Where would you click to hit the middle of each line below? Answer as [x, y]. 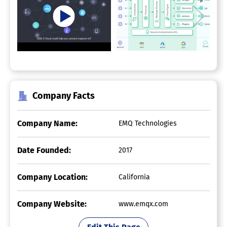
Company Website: [52, 204]
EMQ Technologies [148, 123]
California [134, 177]
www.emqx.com [143, 204]
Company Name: [47, 123]
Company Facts [64, 96]
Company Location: [52, 177]
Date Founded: [44, 150]
